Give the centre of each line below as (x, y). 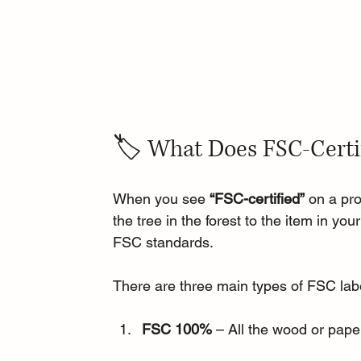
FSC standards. (164, 242)
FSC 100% (177, 329)
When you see (162, 198)
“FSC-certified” (257, 198)
